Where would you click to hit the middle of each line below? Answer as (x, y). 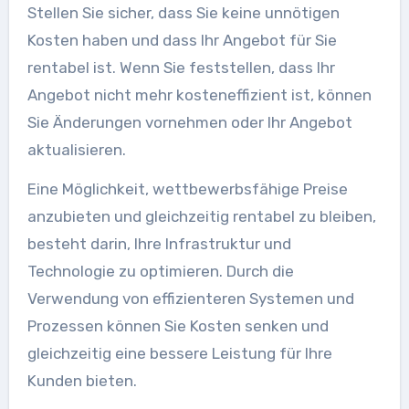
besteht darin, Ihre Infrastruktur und (159, 244)
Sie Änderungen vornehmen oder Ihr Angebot (189, 122)
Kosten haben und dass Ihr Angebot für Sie (182, 40)
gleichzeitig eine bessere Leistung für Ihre (179, 353)
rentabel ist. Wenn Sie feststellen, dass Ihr (181, 68)
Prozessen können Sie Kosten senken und (178, 326)
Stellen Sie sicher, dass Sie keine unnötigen (183, 13)
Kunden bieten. (82, 381)
